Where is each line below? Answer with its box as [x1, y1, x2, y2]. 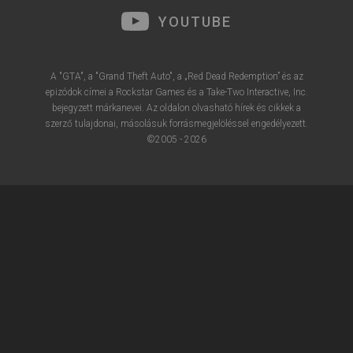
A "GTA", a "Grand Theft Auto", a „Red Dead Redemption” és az [50, 71, 303, 82]
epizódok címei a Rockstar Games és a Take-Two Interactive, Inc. [45, 87, 308, 98]
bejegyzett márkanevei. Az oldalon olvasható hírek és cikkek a [52, 102, 301, 113]
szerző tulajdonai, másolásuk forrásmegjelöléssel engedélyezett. [45, 118, 308, 129]
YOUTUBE [158, 13, 232, 30]
